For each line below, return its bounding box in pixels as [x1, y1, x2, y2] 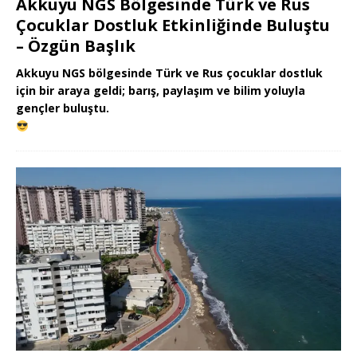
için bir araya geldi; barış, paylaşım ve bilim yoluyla [16, 83, 305, 99]
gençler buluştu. [16, 100, 109, 116]
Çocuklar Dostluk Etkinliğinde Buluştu [16, 14, 330, 37]
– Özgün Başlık [16, 35, 135, 57]
